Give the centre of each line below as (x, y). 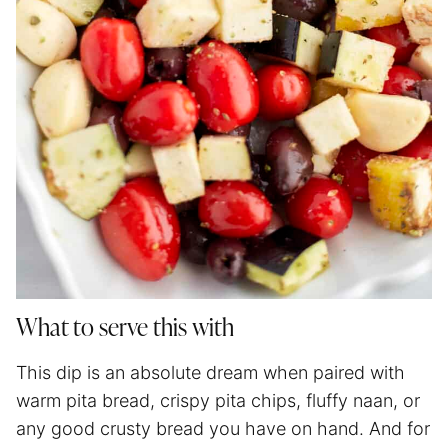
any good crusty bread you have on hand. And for (223, 428)
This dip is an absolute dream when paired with (210, 372)
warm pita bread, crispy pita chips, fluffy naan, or (218, 400)
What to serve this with (125, 328)
